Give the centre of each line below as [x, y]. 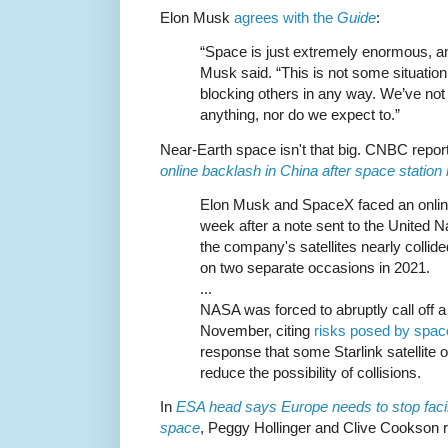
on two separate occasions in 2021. [315, 267]
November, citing [257, 330]
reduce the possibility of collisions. [310, 372]
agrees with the [285, 18]
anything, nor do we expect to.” [300, 115]
